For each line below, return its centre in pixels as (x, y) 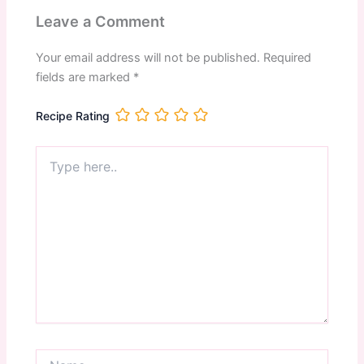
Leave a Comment (101, 21)
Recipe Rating (73, 116)
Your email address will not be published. (148, 58)
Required (288, 58)
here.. (50, 169)
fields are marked (85, 78)
